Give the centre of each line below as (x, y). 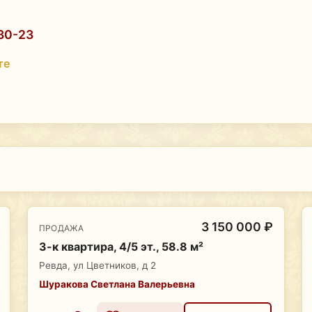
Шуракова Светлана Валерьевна (117, 284)
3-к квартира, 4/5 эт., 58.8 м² (121, 247)
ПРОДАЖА (61, 228)
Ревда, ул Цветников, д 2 (97, 266)
